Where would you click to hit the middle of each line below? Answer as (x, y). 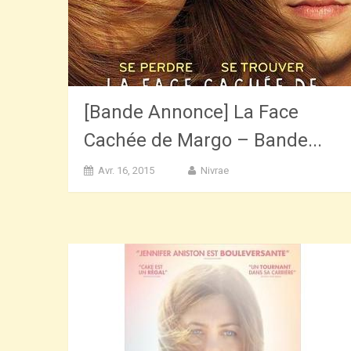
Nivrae (215, 170)
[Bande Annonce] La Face (191, 112)
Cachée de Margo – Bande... (203, 140)
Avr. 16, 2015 (126, 170)
